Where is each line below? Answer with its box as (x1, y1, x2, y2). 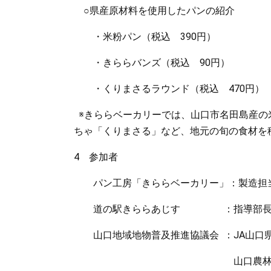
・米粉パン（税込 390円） (74, 31, 226, 42)
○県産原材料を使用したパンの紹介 (74, 5, 235, 16)
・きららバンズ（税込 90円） (74, 57, 230, 68)
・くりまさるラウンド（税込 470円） (74, 83, 264, 94)
